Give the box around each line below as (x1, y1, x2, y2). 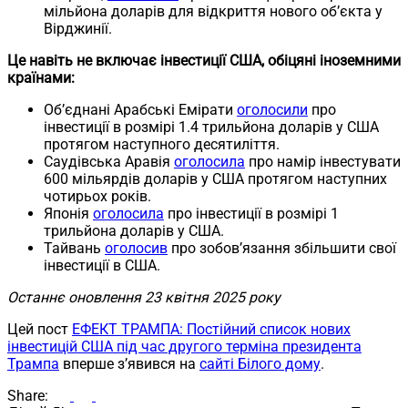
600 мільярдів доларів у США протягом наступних (44, 169, 387, 188)
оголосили (237, 100, 308, 118)
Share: (7, 386, 48, 404)
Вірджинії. (44, 19, 112, 37)
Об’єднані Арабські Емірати (44, 100, 237, 118)
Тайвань (44, 239, 105, 257)
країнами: (7, 68, 75, 87)
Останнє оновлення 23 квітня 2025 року (7, 288, 280, 306)
